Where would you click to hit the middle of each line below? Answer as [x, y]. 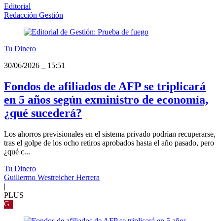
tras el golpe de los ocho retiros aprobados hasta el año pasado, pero [109, 143]
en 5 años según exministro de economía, [106, 99]
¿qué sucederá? [43, 113]
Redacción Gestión [34, 15]
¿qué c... [17, 151]
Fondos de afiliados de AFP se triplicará [105, 86]
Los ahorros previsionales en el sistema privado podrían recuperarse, [110, 134]
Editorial [17, 6]
